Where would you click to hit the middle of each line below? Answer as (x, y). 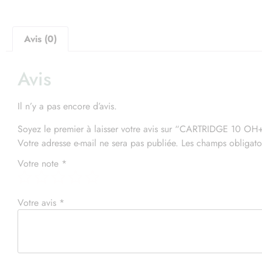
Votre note (39, 164)
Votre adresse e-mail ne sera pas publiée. (98, 143)
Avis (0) (41, 39)
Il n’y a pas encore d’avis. (67, 106)
